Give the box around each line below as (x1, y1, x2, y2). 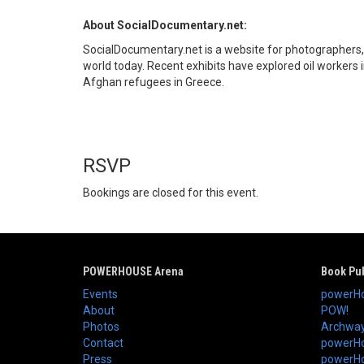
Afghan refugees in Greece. (83, 76, 224, 89)
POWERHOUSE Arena (83, 265, 184, 279)
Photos (83, 320, 119, 334)
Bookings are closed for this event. (83, 186, 258, 200)
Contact (83, 336, 123, 350)
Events (83, 288, 118, 301)
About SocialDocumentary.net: (83, 19, 247, 32)
